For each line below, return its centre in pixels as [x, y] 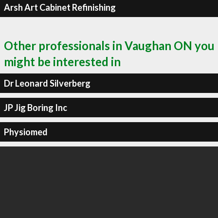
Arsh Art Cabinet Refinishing [60, 7]
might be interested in [62, 62]
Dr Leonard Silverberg [47, 83]
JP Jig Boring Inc [35, 107]
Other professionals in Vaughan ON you [109, 45]
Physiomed [26, 132]
